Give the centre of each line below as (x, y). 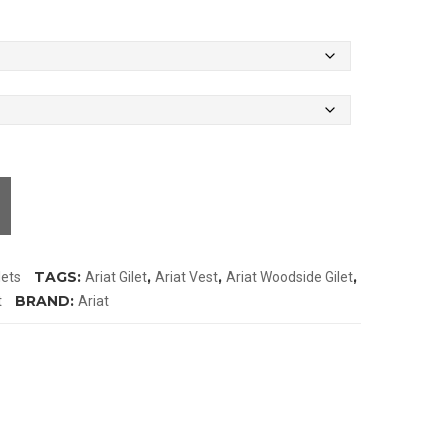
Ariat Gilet (116, 277)
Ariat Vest (186, 277)
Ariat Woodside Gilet (289, 277)
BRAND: (46, 301)
